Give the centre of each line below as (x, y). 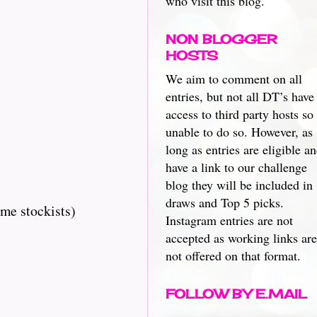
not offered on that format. (233, 255)
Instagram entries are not (229, 220)
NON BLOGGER (221, 39)
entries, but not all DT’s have (240, 96)
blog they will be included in (239, 185)
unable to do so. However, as (239, 132)
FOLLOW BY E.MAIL (236, 294)
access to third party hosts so (240, 114)
